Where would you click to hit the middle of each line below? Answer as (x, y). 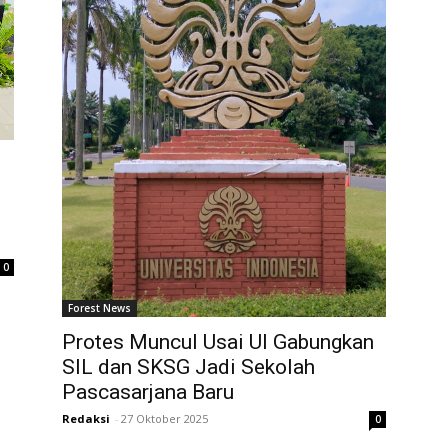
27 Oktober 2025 (164, 418)
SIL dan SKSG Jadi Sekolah (188, 366)
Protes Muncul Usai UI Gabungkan (218, 341)
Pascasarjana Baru (148, 391)
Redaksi (86, 418)
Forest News (99, 307)
